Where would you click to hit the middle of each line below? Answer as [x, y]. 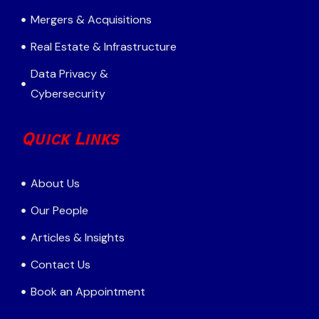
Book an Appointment [88, 292]
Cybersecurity [68, 94]
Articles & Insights [77, 238]
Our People [59, 211]
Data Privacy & [69, 74]
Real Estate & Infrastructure [103, 47]
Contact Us [60, 265]
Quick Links [70, 140]
